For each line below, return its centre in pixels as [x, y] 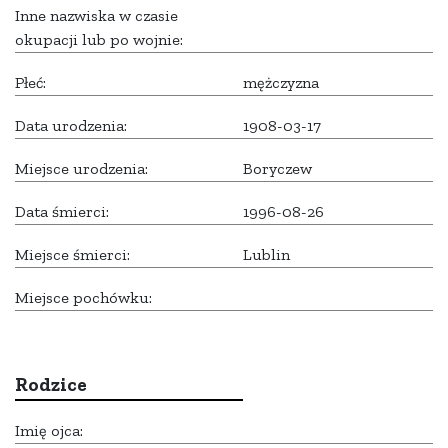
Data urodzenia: [71, 126]
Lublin [266, 255]
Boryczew [277, 169]
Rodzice [51, 385]
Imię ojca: [49, 431]
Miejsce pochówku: [83, 298]
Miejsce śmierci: [72, 255]
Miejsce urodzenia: [81, 169]
